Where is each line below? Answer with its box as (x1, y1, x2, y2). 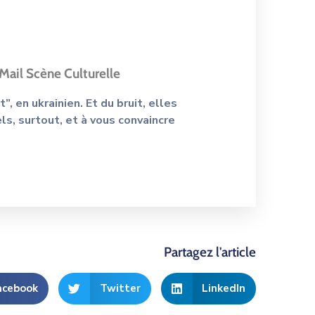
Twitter (99, 281, 141, 296)
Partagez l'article (164, 243, 256, 260)
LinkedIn (202, 281, 245, 296)
